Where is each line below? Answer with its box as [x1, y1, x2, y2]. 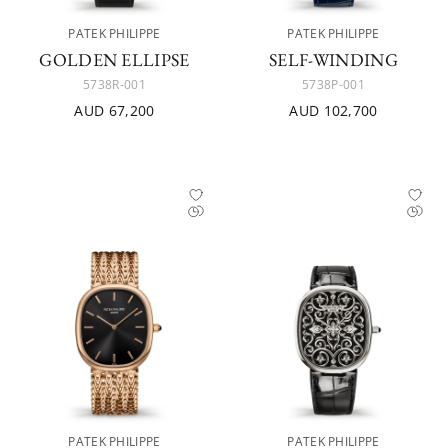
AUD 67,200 [74, 101, 155, 120]
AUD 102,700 [289, 101, 378, 120]
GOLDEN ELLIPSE [39, 48, 190, 71]
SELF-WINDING [269, 48, 398, 71]
